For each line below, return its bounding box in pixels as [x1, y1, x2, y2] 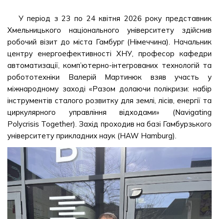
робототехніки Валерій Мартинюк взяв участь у [7, 72, 212, 82]
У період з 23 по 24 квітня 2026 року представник [18, 14, 212, 23]
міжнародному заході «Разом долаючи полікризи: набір [7, 84, 212, 93]
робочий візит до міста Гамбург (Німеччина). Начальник [7, 37, 212, 46]
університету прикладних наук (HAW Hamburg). [7, 131, 176, 140]
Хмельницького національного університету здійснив [7, 25, 212, 35]
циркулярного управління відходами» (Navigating [7, 108, 212, 117]
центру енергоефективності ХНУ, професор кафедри [7, 49, 212, 58]
